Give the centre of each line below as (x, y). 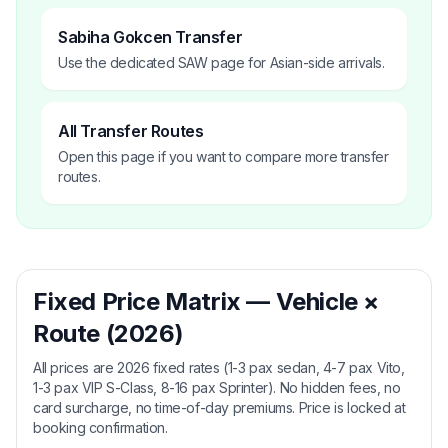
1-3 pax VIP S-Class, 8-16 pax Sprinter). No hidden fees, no (217, 387)
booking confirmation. (100, 427)
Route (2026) (108, 333)
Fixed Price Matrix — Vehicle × (206, 301)
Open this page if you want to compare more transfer (223, 156)
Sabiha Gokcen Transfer (150, 36)
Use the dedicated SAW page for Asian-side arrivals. (221, 62)
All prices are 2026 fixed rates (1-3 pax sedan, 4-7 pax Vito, (219, 367)
